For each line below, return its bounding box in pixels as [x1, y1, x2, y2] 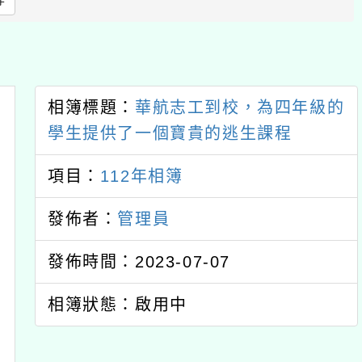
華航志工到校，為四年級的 [135, 99, 345, 116]
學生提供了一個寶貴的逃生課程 [48, 124, 293, 142]
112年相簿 [99, 167, 183, 185]
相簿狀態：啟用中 [48, 296, 187, 314]
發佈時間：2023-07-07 [48, 253, 230, 271]
